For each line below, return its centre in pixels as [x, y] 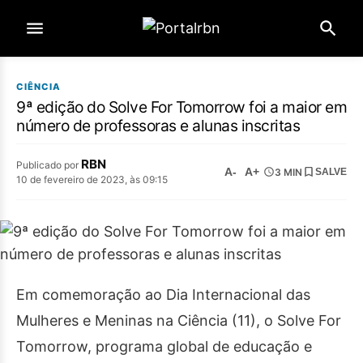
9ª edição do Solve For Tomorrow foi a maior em [181, 107]
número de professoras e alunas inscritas [158, 126]
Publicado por [49, 165]
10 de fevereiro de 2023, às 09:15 [92, 179]
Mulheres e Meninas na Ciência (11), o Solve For [179, 320]
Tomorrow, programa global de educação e [164, 346]
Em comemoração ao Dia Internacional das [163, 295]
